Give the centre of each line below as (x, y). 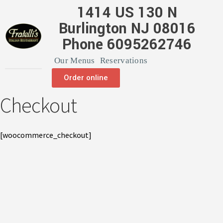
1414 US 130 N (127, 13)
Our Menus (75, 60)
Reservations (124, 60)
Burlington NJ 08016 (127, 29)
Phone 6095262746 (127, 45)
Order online (86, 78)
